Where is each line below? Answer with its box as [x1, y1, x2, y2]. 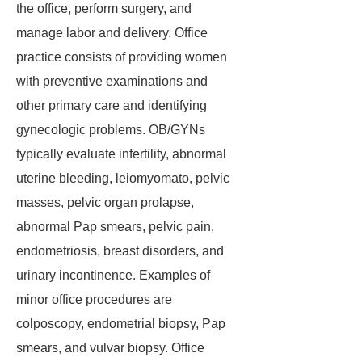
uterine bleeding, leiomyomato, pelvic [16, 171, 229, 185]
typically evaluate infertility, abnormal [16, 147, 226, 161]
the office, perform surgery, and [16, 2, 192, 15]
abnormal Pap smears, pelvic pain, [16, 220, 214, 234]
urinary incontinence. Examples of [16, 268, 210, 282]
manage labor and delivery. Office [16, 26, 208, 40]
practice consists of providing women [16, 50, 227, 64]
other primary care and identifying [16, 99, 207, 112]
